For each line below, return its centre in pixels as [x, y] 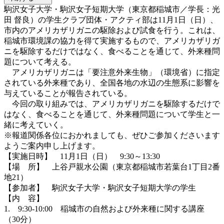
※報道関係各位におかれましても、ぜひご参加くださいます [112, 135]
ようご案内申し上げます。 [52, 145]
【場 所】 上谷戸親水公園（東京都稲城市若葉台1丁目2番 [112, 166]
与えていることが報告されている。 [68, 93]
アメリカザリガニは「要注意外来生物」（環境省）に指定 [112, 72]
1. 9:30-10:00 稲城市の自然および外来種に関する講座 [104, 208]
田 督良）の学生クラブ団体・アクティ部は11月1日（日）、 [111, 19]
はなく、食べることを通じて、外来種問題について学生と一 [112, 114]
